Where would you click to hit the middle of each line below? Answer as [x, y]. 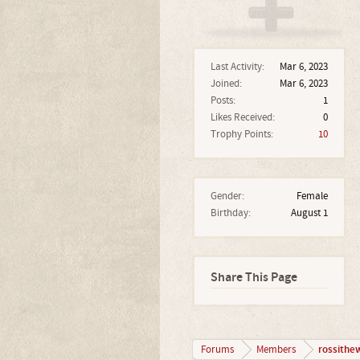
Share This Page [254, 278]
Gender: [227, 196]
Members [276, 350]
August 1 [309, 213]
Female [312, 196]
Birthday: [230, 213]
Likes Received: [242, 117]
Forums [217, 350]
